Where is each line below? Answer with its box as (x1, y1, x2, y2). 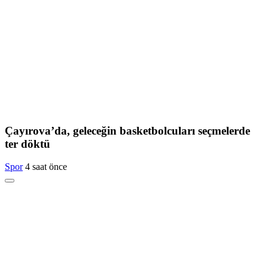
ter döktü (5, 137, 50, 150)
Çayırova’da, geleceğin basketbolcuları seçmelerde (5, 124, 250, 137)
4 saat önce (25, 162, 67, 172)
